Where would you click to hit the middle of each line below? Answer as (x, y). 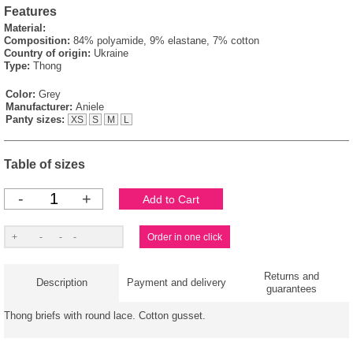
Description (61, 282)
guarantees (292, 289)
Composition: (37, 41)
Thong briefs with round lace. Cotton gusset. (105, 316)
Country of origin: (47, 53)
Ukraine (111, 53)
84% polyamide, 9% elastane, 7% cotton (166, 41)
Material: (25, 28)
